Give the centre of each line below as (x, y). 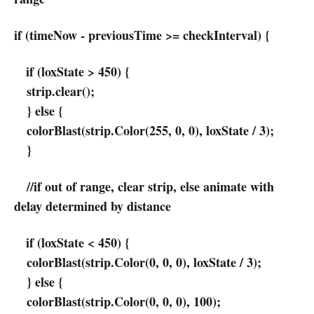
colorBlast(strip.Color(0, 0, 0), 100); (117, 302)
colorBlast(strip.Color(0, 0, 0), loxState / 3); (138, 262)
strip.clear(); (54, 91)
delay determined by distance (93, 206)
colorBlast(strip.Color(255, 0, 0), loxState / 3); (144, 131)
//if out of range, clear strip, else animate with (144, 187)
